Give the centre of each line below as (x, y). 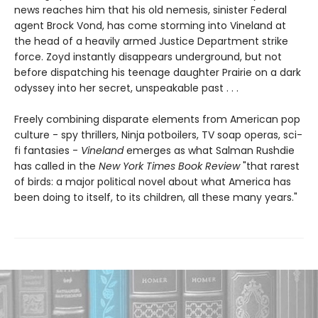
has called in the (56, 166)
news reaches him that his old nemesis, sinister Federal (150, 10)
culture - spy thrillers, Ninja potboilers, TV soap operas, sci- (158, 135)
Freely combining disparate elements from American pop (157, 119)
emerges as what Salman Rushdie (209, 150)
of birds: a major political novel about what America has (153, 181)
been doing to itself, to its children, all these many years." (156, 197)
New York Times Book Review (171, 166)
